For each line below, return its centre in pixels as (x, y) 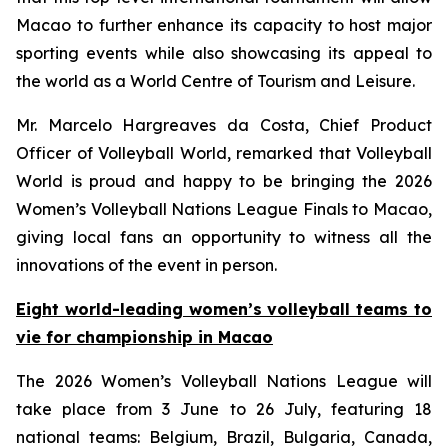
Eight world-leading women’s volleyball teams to (224, 309)
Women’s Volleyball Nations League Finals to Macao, (224, 209)
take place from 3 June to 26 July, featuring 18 (224, 409)
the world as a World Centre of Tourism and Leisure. (215, 81)
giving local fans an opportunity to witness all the (224, 237)
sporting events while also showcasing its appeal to (224, 53)
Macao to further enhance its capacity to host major (224, 25)
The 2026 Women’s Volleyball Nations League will (224, 381)
